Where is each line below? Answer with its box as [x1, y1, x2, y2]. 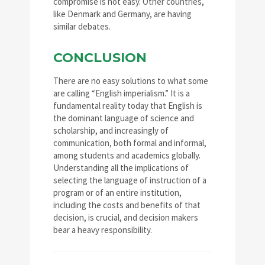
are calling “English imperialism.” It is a [53, 88, 190, 99]
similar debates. [53, 21, 111, 33]
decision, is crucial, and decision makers [53, 212, 198, 224]
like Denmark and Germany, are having [53, 8, 192, 20]
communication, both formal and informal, [53, 137, 206, 149]
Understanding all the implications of [53, 162, 189, 174]
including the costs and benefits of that [53, 199, 201, 211]
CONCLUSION [53, 50, 147, 66]
